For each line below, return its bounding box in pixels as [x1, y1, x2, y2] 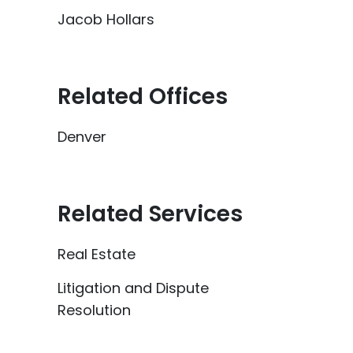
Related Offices [58, 81, 228, 112]
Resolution [58, 300, 131, 320]
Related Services [58, 199, 243, 229]
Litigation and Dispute [58, 278, 209, 298]
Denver [58, 127, 106, 147]
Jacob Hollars [58, 9, 154, 29]
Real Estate [58, 244, 136, 264]
